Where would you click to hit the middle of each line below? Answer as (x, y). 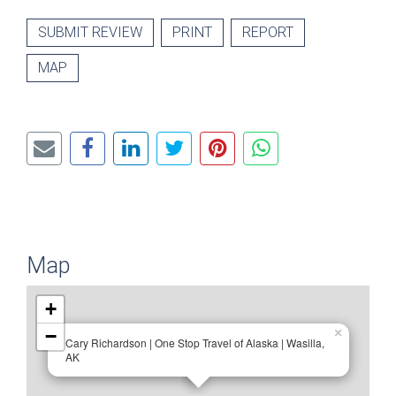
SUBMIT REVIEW (90, 33)
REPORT (268, 33)
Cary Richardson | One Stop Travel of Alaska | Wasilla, (195, 343)
